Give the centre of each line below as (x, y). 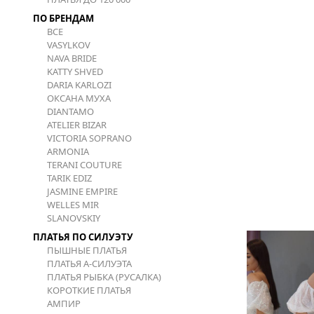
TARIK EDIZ (69, 178)
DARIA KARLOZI (79, 85)
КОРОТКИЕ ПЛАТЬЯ (89, 290)
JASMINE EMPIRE (82, 191)
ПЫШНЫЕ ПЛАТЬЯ (87, 250)
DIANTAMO (70, 111)
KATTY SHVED (75, 71)
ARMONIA (68, 151)
